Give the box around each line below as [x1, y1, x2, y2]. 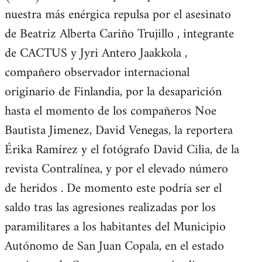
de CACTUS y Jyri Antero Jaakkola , [5, 42, 187, 65]
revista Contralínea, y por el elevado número [5, 158, 228, 181]
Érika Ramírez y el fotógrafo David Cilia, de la [5, 139, 239, 161]
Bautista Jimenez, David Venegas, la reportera [5, 119, 233, 142]
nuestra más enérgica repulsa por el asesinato [5, 4, 231, 26]
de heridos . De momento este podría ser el [5, 177, 222, 200]
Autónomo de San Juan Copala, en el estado [5, 235, 224, 258]
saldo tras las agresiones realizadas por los [5, 196, 216, 219]
